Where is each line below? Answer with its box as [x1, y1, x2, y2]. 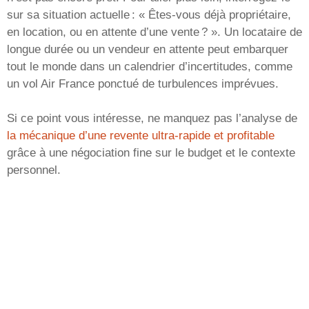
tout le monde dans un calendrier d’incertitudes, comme [7, 59, 292, 73]
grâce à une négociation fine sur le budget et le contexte [7, 146, 295, 160]
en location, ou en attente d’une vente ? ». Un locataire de [7, 25, 302, 39]
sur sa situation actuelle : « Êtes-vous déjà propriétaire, [7, 8, 291, 21]
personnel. [7, 163, 61, 177]
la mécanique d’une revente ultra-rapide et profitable [7, 129, 275, 143]
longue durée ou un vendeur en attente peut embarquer [7, 42, 288, 56]
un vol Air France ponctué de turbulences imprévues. [7, 77, 279, 90]
